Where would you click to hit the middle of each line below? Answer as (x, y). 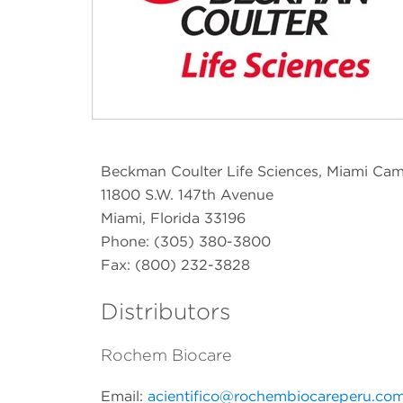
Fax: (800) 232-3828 (175, 264)
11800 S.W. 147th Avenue (187, 194)
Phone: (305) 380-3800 (186, 241)
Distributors (166, 311)
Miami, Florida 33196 (173, 218)
